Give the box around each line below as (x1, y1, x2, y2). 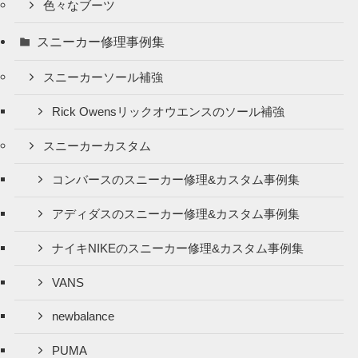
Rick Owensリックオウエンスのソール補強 (52, 105, 285, 118)
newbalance (52, 310, 115, 324)
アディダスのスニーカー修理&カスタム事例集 (52, 208, 300, 221)
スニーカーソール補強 (43, 71, 164, 85)
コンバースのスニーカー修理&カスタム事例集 (52, 173, 300, 187)
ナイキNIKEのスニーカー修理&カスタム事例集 (52, 241, 304, 255)
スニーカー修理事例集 (37, 34, 165, 50)
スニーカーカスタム (43, 139, 152, 153)
